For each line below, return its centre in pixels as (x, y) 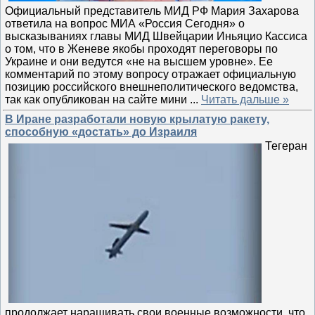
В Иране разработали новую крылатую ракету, (137, 119)
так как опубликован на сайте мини (97, 99)
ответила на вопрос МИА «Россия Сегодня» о (125, 23)
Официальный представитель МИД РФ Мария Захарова (152, 11)
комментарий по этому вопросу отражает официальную (150, 74)
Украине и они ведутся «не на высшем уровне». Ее (139, 61)
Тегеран (286, 146)
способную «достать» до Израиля (101, 132)
